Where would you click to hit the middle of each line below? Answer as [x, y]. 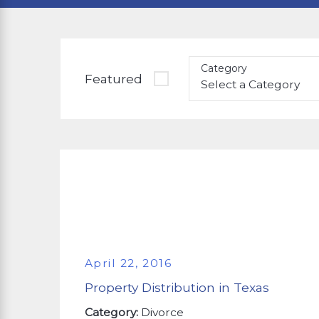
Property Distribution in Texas [177, 288]
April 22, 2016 [128, 263]
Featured [114, 78]
